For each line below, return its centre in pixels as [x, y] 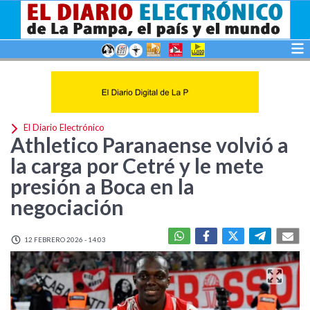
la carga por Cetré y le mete [137, 165]
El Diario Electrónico [63, 128]
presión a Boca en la [102, 186]
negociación [67, 207]
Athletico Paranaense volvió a [149, 145]
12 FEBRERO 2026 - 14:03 [64, 239]
